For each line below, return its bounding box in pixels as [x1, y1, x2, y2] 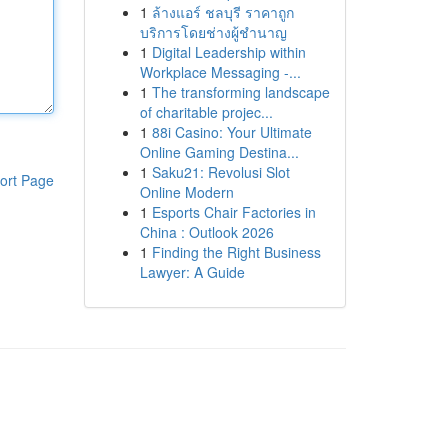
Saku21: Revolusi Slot [151, 162, 290, 182]
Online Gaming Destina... [139, 142, 299, 162]
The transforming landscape [151, 82, 330, 102]
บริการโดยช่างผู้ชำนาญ [139, 22, 287, 42]
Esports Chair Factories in [151, 202, 316, 222]
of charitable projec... [139, 102, 273, 122]
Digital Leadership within [151, 42, 306, 62]
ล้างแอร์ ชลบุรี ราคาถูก [151, 2, 294, 22]
